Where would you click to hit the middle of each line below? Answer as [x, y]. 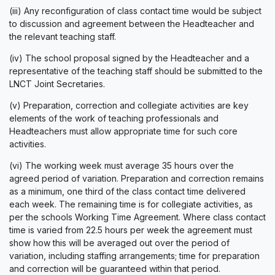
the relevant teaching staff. [63, 37]
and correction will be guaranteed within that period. [115, 269]
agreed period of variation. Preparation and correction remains [137, 178]
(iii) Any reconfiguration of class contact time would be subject [135, 11]
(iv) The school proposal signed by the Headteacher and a [129, 58]
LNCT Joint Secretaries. [57, 84]
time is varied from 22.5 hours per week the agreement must [131, 230]
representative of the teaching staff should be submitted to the [136, 71]
